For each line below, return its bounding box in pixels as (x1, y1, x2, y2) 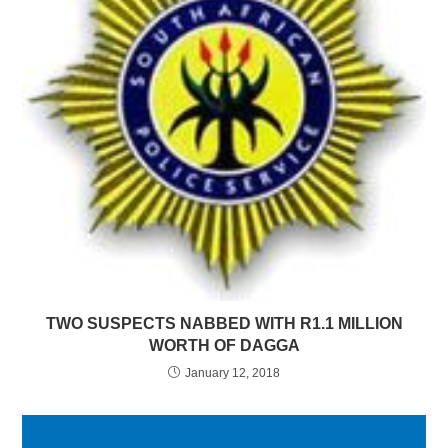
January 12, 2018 (185, 366, 280, 381)
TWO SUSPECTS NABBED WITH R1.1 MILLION (45, 315, 403, 333)
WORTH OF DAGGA (148, 337, 300, 355)
